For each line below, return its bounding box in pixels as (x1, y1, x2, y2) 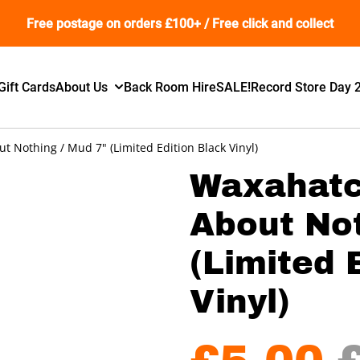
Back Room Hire (124, 79, 217, 95)
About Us (55, 79, 108, 95)
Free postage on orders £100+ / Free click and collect (27, 15, 333, 31)
